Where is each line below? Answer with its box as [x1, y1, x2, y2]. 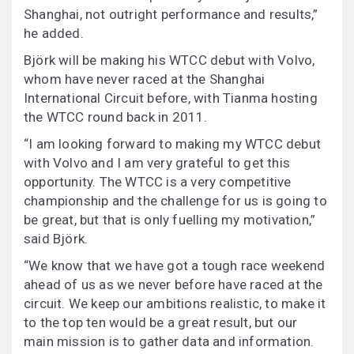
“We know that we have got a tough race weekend [24, 258, 326, 274]
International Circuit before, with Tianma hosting [24, 90, 318, 107]
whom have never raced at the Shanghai [24, 71, 265, 88]
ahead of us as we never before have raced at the [24, 277, 323, 293]
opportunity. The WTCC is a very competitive [24, 174, 292, 190]
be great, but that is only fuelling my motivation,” [24, 212, 316, 228]
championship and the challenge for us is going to [24, 193, 327, 209]
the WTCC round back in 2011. [24, 109, 208, 126]
